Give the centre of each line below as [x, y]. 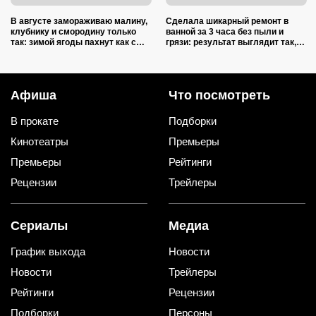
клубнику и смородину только [73, 32]
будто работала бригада [217, 53]
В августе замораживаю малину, [79, 21]
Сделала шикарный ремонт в [227, 21]
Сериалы [39, 226]
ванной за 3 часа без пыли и [225, 32]
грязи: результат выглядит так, [231, 42]
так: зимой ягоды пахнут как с [73, 42]
